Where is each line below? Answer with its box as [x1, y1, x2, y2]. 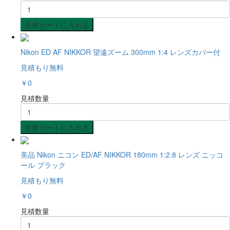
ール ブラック [21, 160, 66, 170]
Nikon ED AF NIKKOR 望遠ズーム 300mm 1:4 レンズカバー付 [21, 46, 220, 57]
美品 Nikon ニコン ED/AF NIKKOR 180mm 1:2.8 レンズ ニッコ [21, 149, 223, 160]
